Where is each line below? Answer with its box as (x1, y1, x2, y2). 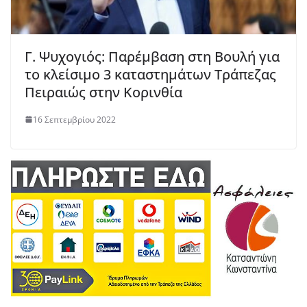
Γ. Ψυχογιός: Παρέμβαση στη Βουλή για (25, 47, 280, 66)
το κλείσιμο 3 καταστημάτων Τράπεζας (25, 64, 276, 84)
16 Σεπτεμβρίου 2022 (33, 113, 116, 125)
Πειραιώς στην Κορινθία (25, 82, 182, 101)
